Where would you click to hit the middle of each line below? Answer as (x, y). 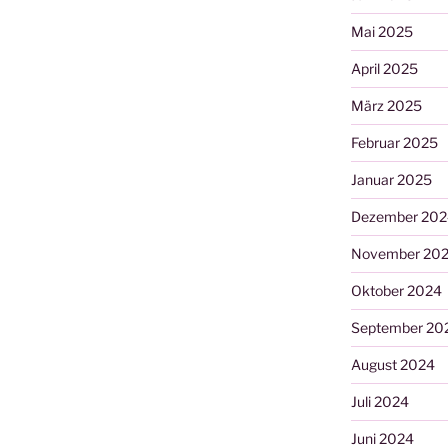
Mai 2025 (381, 31)
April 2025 (384, 68)
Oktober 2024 (396, 290)
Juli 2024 (379, 401)
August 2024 (392, 364)
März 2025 (386, 105)
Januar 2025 (391, 179)
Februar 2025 (394, 142)
